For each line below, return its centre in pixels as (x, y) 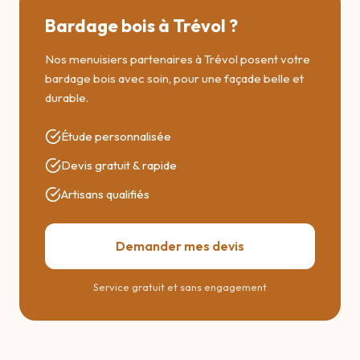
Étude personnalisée (116, 136)
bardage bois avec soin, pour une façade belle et (174, 78)
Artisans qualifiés (105, 194)
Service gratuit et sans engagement (180, 287)
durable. (67, 98)
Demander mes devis (180, 246)
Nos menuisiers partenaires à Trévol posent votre (178, 59)
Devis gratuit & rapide (119, 165)
